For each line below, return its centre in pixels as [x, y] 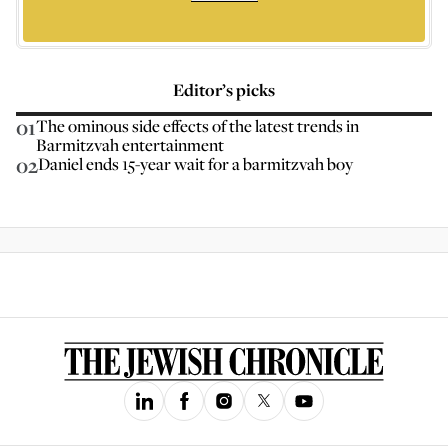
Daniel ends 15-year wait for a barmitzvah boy [195, 163]
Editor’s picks [224, 89]
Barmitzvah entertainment [130, 144]
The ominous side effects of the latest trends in [197, 125]
